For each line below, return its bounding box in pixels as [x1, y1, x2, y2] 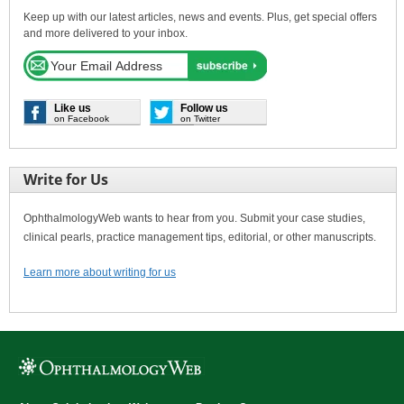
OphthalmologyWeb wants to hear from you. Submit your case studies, [23, 211, 365, 225]
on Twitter [180, 113, 220, 124]
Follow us [180, 101, 228, 115]
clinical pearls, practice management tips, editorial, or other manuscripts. [23, 230, 376, 243]
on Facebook [54, 113, 109, 124]
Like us [54, 101, 91, 115]
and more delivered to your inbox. [23, 26, 188, 40]
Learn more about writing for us [23, 265, 176, 279]
